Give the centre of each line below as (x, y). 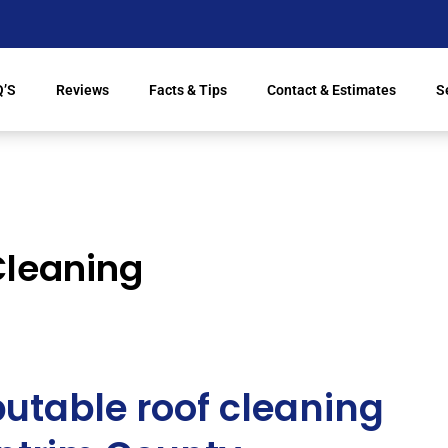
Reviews (82, 89)
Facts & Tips (187, 89)
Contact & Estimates (331, 89)
